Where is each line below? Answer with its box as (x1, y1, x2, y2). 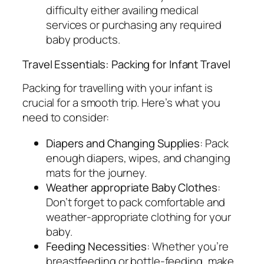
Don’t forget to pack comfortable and (46, 194, 226, 210)
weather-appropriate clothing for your (46, 209, 232, 225)
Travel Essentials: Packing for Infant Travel (22, 56, 230, 72)
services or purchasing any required (46, 17, 222, 33)
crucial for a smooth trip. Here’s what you (22, 95, 220, 111)
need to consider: (22, 110, 110, 126)
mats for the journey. (46, 164, 147, 180)
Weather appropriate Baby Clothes (46, 179, 217, 195)
